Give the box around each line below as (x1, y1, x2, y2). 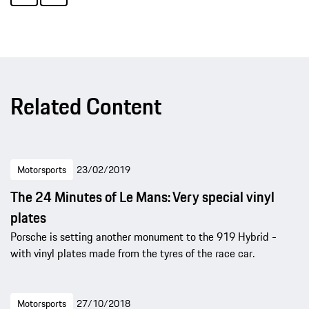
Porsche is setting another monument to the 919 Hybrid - (10, 228, 277, 245)
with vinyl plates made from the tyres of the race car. (10, 244, 255, 261)
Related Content (10, 88, 161, 123)
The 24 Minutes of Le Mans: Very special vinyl (10, 186, 275, 208)
